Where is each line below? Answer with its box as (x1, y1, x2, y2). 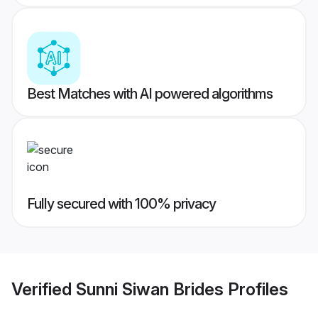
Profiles (224, 278, 288, 300)
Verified (11, 278, 76, 300)
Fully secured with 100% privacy (27, 195, 216, 213)
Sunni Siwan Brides (76, 278, 224, 300)
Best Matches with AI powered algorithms (27, 85, 273, 103)
